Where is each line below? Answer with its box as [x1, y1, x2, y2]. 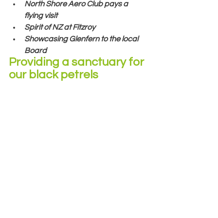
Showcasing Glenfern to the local [24, 35, 140, 43]
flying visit [24, 11, 57, 19]
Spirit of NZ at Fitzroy [24, 23, 95, 31]
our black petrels [9, 68, 101, 81]
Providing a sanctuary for [9, 55, 146, 68]
